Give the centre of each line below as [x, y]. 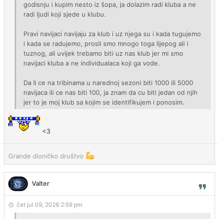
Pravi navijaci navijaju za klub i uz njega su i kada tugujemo [112, 34]
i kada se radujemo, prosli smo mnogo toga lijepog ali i [106, 44]
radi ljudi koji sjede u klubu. [65, 14]
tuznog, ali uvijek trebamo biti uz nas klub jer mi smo [103, 53]
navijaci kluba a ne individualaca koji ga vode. [92, 63]
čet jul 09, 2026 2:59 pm [49, 205]
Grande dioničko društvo [47, 156]
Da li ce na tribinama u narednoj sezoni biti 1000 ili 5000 [108, 83]
